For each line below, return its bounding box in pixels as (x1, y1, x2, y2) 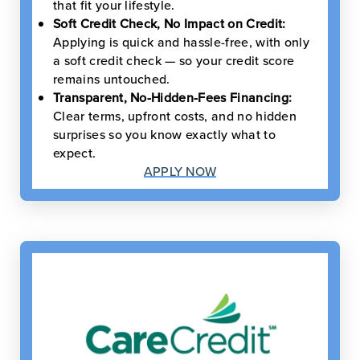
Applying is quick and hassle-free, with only (53, 32, 310, 51)
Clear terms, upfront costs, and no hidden (53, 106, 297, 125)
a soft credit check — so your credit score (53, 51, 295, 69)
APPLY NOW (143, 162, 217, 180)
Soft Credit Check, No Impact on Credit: (53, 14, 286, 32)
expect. (53, 143, 96, 162)
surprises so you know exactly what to (53, 125, 276, 143)
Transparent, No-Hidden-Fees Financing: (53, 88, 292, 106)
